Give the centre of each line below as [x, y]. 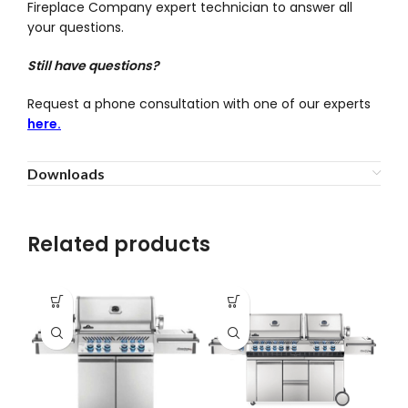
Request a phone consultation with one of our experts [199, 103]
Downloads [66, 173]
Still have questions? [93, 65]
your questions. [76, 27]
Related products [119, 244]
